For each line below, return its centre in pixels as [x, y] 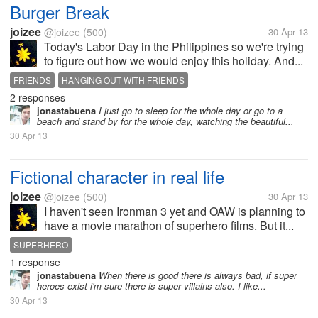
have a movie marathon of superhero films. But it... [169, 225]
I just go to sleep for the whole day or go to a [189, 110]
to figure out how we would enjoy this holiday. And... [174, 61]
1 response [35, 262]
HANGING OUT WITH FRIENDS [123, 80]
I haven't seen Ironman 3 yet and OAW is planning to [175, 211]
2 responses [38, 97]
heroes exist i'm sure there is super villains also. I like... [152, 286]
